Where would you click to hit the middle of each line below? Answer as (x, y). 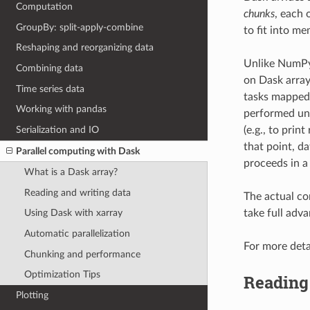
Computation (45, 7)
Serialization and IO (58, 129)
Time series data (51, 89)
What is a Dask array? (71, 172)
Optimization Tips (62, 275)
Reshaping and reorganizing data (85, 48)
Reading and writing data (77, 192)
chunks (259, 14)
